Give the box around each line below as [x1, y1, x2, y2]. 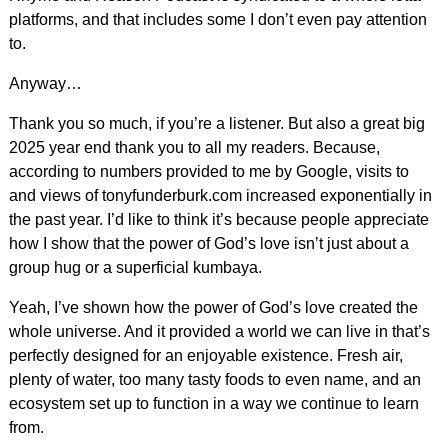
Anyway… [8, 74, 82, 92]
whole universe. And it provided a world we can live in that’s [8, 322, 430, 340]
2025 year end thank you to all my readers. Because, [8, 138, 380, 156]
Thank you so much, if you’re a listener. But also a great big [8, 114, 425, 132]
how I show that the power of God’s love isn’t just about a [8, 234, 409, 252]
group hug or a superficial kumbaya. [8, 258, 262, 276]
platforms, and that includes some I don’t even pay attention [8, 10, 427, 28]
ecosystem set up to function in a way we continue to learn [8, 394, 419, 412]
